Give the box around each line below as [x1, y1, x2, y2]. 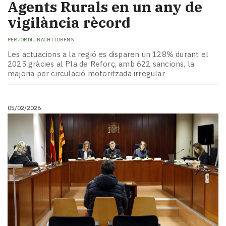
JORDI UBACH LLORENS [18, 36, 74, 43]
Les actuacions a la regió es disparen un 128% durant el [8, 49, 209, 59]
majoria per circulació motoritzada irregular [8, 68, 165, 78]
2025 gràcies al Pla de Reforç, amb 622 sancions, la [8, 59, 195, 69]
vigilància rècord [8, 13, 131, 32]
